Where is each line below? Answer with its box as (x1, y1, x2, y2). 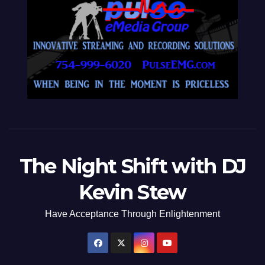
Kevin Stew (79, 180, 186, 205)
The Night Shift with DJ (19, 154, 246, 179)
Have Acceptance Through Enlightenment (45, 209, 220, 219)
